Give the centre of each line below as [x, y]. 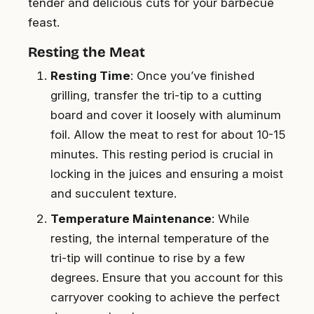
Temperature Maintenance [131, 218]
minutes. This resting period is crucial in [162, 154]
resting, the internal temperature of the [160, 238]
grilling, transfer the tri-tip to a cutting [156, 95]
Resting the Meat [87, 52]
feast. [44, 22]
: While [231, 218]
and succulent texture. [114, 193]
